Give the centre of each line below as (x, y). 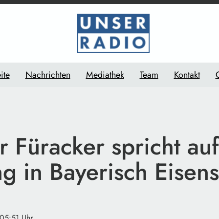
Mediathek (105, 75)
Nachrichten (48, 75)
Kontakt (187, 75)
